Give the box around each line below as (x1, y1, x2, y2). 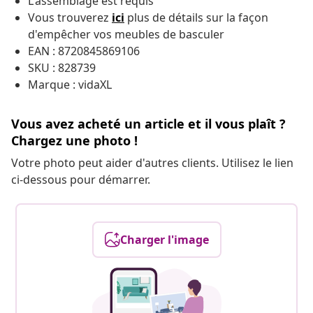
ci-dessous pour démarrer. (11, 172, 150, 188)
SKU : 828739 (28, 60, 96, 76)
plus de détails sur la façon (124, 10, 268, 26)
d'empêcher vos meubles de (28, 27, 179, 43)
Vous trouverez (28, 10, 112, 26)
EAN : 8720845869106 (28, 43, 140, 59)
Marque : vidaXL (28, 77, 112, 93)
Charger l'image (119, 232, 209, 248)
